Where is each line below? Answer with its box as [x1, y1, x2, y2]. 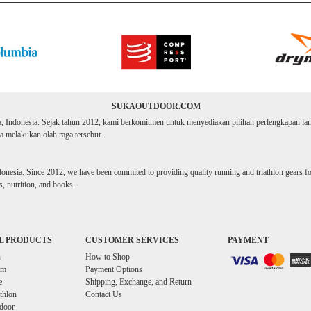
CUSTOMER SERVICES [85, 235, 179, 245]
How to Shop [85, 252, 130, 262]
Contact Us [85, 289, 122, 299]
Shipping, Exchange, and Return [85, 277, 192, 287]
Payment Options [85, 264, 142, 274]
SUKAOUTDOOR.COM [111, 101, 201, 111]
